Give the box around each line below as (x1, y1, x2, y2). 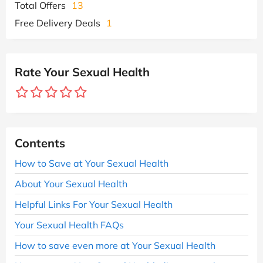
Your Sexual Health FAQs (15, 218, 124, 231)
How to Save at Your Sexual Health (15, 157, 168, 169)
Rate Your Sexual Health (15, 64, 150, 79)
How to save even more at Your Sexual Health (15, 239, 215, 251)
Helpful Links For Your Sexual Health (15, 198, 173, 210)
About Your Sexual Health (15, 177, 127, 190)
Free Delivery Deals (15, 16, 100, 29)
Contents (15, 135, 65, 150)
